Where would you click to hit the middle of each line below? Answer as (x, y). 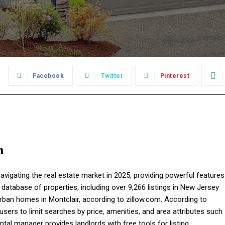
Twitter (112, 76)
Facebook (48, 76)
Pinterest (175, 76)
